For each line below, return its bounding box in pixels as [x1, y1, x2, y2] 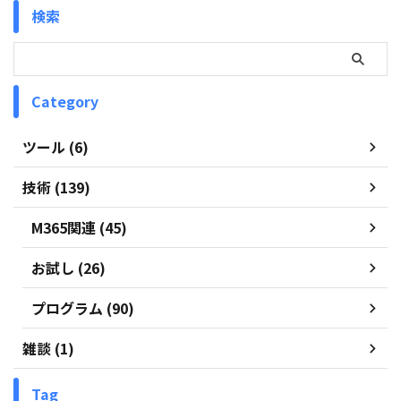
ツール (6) [22, 136, 89, 158]
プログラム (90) [31, 297, 134, 320]
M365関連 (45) [31, 217, 127, 239]
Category [31, 90, 98, 113]
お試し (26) [31, 257, 106, 279]
